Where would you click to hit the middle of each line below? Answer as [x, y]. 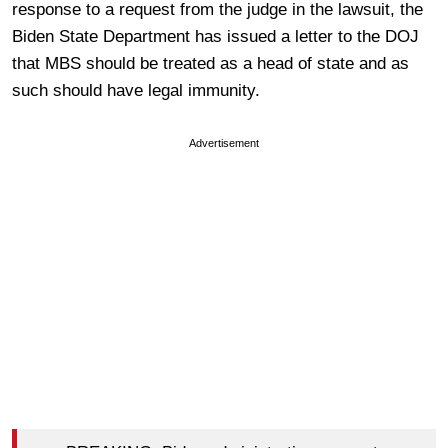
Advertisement [224, 142]
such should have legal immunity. [136, 90]
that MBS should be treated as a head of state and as [210, 63]
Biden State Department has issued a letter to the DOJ [215, 36]
